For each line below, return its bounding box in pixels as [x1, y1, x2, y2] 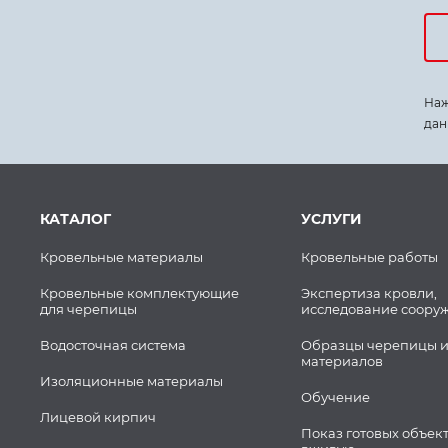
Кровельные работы [300, 249, 438, 265]
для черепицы [40, 301, 137, 317]
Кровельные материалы [40, 249, 203, 265]
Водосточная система [40, 337, 186, 353]
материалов [300, 353, 383, 369]
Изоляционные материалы [40, 373, 223, 389]
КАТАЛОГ [40, 210, 111, 228]
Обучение [300, 389, 370, 405]
